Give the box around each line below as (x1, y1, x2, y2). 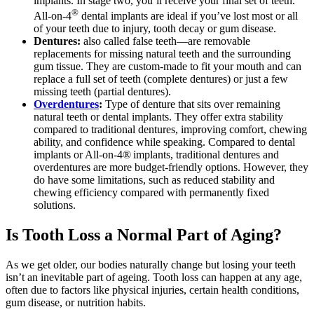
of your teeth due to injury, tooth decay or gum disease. (34, 22, 279, 34)
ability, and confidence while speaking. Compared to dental (34, 135, 295, 148)
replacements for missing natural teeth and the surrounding (34, 47, 291, 60)
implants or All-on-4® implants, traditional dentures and (34, 148, 279, 161)
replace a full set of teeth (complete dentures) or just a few (34, 72, 288, 85)
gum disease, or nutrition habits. (6, 296, 146, 308)
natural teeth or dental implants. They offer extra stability (34, 110, 283, 123)
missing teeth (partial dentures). (34, 85, 171, 97)
